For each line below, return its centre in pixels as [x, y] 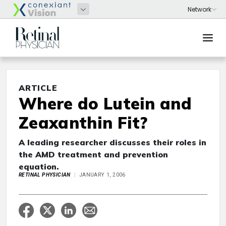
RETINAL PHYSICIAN [45, 175]
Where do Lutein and [105, 103]
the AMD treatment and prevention [93, 154]
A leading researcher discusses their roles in [112, 142]
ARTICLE [38, 88]
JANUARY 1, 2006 [102, 175]
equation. [39, 166]
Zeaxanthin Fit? [83, 123]
